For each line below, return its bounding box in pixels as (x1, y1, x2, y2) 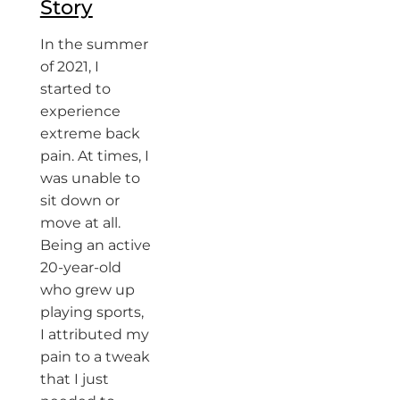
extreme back (39, 124, 140, 142)
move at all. (39, 213, 128, 231)
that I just (39, 370, 109, 387)
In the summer (39, 35, 148, 53)
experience (39, 102, 121, 120)
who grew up (39, 280, 135, 298)
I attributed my (39, 325, 149, 343)
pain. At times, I (39, 146, 149, 164)
